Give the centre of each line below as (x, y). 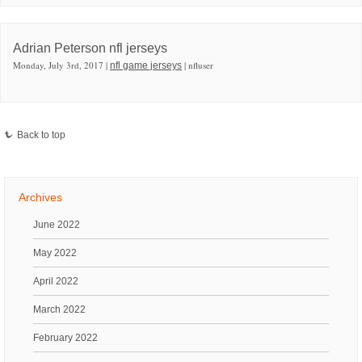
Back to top (41, 135)
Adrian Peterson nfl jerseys (90, 48)
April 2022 (56, 281)
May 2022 (55, 253)
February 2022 (65, 337)
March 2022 (59, 309)
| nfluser (198, 65)
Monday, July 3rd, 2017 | (61, 65)
